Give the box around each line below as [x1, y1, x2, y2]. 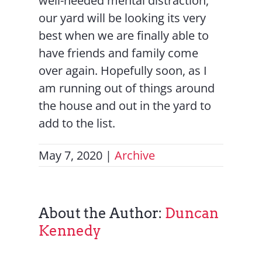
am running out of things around [39, 80, 215, 96]
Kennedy [39, 222, 102, 240]
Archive [115, 147, 156, 164]
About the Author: [39, 205, 166, 222]
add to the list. [39, 115, 116, 132]
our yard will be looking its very [39, 10, 206, 26]
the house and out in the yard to [39, 98, 212, 114]
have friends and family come [39, 45, 199, 61]
